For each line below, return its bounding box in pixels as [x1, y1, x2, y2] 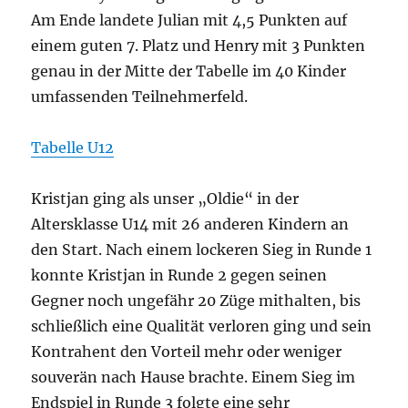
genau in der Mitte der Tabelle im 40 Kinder [31, 62, 347, 81]
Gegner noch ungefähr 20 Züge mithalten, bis [31, 291, 362, 311]
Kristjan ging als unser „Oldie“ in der [31, 189, 300, 209]
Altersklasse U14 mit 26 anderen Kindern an [31, 215, 350, 234]
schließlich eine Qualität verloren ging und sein [31, 317, 372, 336]
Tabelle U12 [31, 138, 115, 158]
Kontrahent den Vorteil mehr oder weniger [31, 342, 342, 362]
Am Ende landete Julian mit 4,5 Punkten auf [31, 11, 348, 30]
